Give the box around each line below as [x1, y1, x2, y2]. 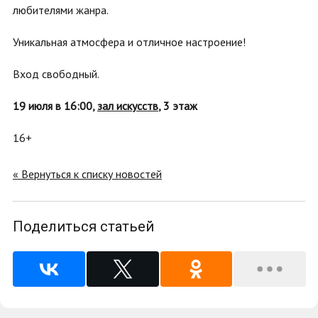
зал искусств [97, 99, 158, 113]
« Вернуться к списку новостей [13, 167, 162, 181]
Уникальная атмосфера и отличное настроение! [13, 35, 246, 49]
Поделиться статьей [13, 218, 154, 235]
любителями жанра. [13, 3, 109, 17]
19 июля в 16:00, [13, 99, 97, 113]
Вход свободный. [13, 67, 99, 81]
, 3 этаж [158, 99, 197, 113]
